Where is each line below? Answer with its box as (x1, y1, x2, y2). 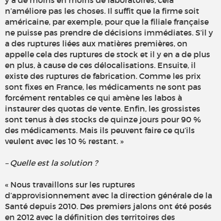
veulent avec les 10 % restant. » (5, 136, 123, 147)
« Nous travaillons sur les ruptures (5, 180, 135, 190)
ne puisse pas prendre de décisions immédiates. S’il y (5, 28, 213, 38)
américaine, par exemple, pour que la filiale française (5, 17, 209, 27)
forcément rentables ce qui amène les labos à (5, 93, 182, 103)
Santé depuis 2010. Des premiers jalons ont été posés (5, 201, 212, 212)
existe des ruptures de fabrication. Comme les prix (5, 71, 201, 81)
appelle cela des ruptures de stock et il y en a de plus (5, 49, 210, 60)
